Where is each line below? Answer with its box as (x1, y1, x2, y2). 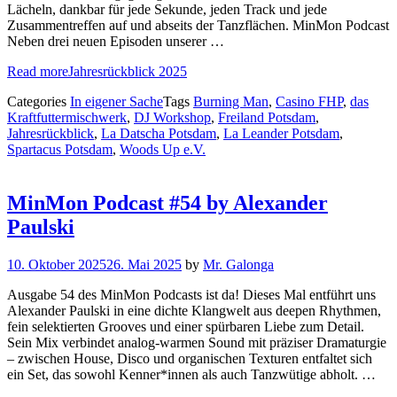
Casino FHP (276, 93, 343, 109)
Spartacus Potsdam (7, 141, 113, 157)
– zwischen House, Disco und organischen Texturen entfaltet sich (7, 350, 372, 366)
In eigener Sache (70, 93, 163, 109)
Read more (7, 63, 68, 79)
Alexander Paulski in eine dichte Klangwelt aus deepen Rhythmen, (7, 302, 381, 318)
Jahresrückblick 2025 (68, 63, 187, 79)
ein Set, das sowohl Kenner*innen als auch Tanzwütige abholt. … (7, 366, 376, 382)
